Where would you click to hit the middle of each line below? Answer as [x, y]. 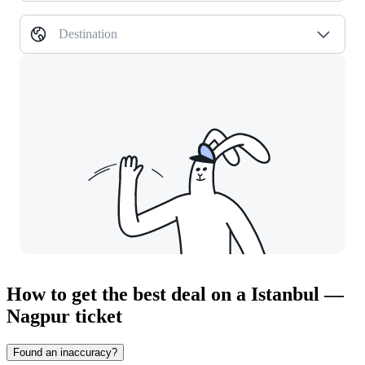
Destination [88, 34]
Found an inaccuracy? [65, 353]
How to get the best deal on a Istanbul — [175, 295]
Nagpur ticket [64, 317]
